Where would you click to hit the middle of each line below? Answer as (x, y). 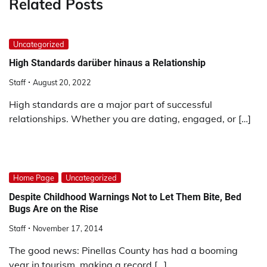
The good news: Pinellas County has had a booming (123, 251)
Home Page (34, 178)
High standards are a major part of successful (111, 105)
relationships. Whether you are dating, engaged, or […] (130, 119)
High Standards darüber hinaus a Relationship (107, 63)
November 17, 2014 (68, 229)
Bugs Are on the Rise (54, 209)
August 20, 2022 (62, 83)
